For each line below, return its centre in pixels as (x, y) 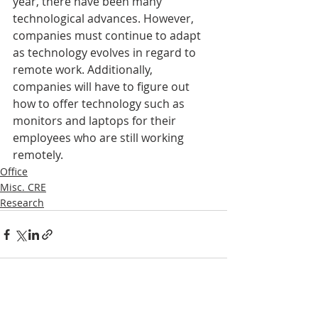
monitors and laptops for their (96, 121)
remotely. (38, 155)
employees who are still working (100, 138)
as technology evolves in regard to (106, 53)
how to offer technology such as (100, 104)
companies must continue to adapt (108, 36)
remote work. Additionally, (84, 70)
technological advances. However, (105, 19)
